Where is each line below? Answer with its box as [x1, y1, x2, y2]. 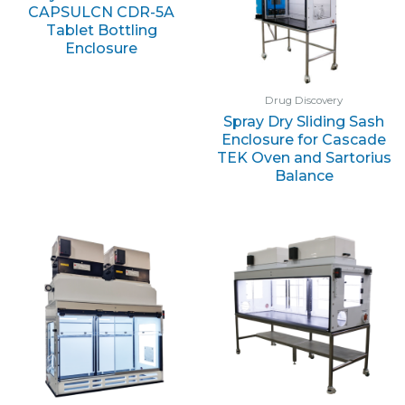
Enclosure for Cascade [221, 130, 386, 148]
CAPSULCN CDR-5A [28, 3, 174, 21]
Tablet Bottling [45, 21, 157, 39]
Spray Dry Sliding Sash [223, 112, 384, 130]
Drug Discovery [265, 93, 343, 107]
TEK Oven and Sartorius [216, 148, 391, 166]
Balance [274, 166, 334, 184]
